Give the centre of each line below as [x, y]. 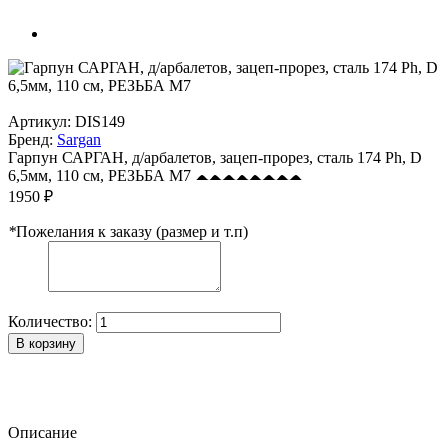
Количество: [50, 321]
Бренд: [32, 139]
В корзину [46, 343]
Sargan [79, 139]
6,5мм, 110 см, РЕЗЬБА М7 [99, 175]
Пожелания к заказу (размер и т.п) [132, 231]
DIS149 [100, 121]
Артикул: [41, 121]
